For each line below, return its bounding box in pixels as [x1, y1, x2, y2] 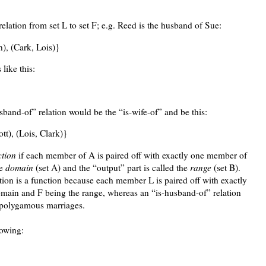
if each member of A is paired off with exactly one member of [16, 148, 247, 161]
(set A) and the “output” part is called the [33, 161, 190, 173]
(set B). [211, 161, 240, 173]
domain [5, 161, 33, 173]
